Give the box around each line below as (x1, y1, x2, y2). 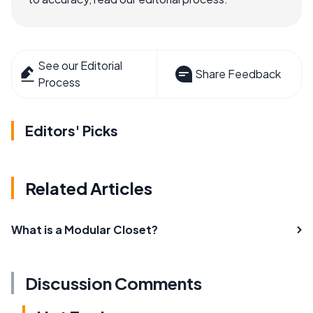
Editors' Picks (25, 121, 118, 139)
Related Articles (25, 177, 152, 198)
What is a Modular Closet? (11, 221, 158, 237)
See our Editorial (38, 57, 123, 73)
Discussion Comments (25, 272, 202, 293)
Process (38, 74, 81, 89)
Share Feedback (194, 66, 281, 81)
